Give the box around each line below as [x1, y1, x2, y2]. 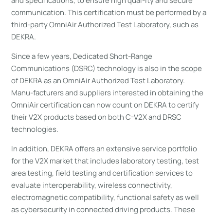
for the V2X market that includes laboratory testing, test [11, 155, 199, 166]
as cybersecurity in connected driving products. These [11, 204, 195, 215]
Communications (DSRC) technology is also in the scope [11, 63, 202, 73]
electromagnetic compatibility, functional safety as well [11, 192, 199, 202]
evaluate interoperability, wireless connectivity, [11, 180, 172, 190]
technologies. [11, 124, 58, 134]
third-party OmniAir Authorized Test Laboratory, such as [11, 19, 199, 30]
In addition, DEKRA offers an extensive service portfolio [11, 143, 197, 154]
